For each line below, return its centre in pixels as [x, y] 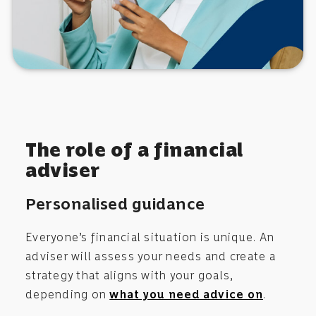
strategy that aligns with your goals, [129, 275]
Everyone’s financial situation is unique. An [150, 237]
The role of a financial [135, 150]
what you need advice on [186, 294]
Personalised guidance [115, 203]
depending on [68, 294]
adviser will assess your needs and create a [151, 256]
